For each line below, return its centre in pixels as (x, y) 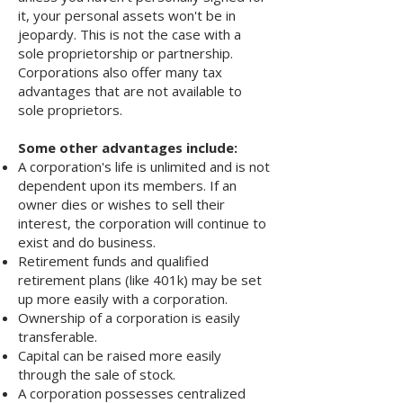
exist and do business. (87, 242)
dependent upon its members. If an (127, 185)
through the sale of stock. (97, 374)
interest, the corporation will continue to (142, 223)
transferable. (58, 336)
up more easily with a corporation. (123, 299)
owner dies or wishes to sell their (121, 204)
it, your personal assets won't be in (127, 15)
